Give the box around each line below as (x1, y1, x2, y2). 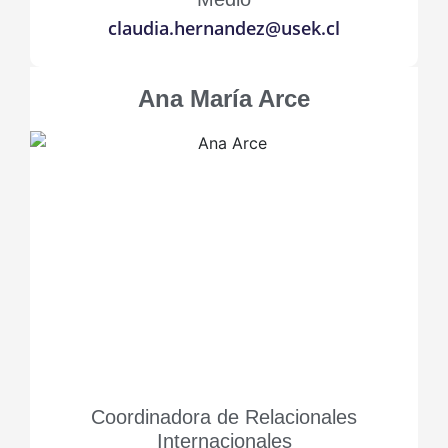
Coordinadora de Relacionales (91, 406, 357, 428)
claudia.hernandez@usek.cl (108, 16, 340, 40)
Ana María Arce (138, 85, 310, 112)
